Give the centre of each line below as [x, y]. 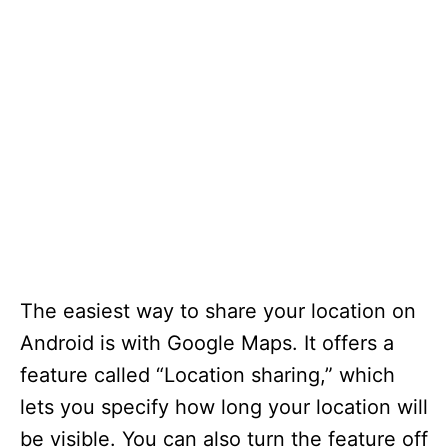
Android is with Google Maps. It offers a [207, 343]
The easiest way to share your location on [218, 311]
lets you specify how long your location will [224, 407]
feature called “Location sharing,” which [207, 375]
